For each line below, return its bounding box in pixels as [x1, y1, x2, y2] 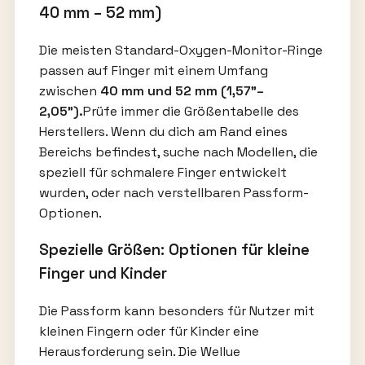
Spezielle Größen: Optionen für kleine [38, 240, 310, 260]
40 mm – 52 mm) [38, 2, 161, 22]
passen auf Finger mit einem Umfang [38, 61, 268, 79]
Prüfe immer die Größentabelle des [82, 102, 299, 120]
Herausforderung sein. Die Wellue [38, 342, 240, 360]
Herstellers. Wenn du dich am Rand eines [38, 122, 288, 140]
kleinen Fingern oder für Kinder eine [38, 322, 259, 340]
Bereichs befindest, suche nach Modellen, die [38, 143, 318, 161]
